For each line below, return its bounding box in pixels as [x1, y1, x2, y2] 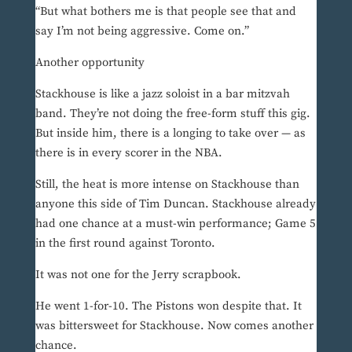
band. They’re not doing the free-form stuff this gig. [35, 106, 310, 122]
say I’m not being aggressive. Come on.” [35, 24, 249, 39]
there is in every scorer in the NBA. [35, 145, 222, 161]
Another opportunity [35, 55, 145, 71]
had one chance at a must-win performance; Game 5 [35, 216, 316, 232]
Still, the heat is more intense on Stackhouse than [35, 177, 299, 192]
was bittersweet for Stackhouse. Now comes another [35, 318, 313, 334]
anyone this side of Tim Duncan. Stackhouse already [35, 196, 316, 212]
